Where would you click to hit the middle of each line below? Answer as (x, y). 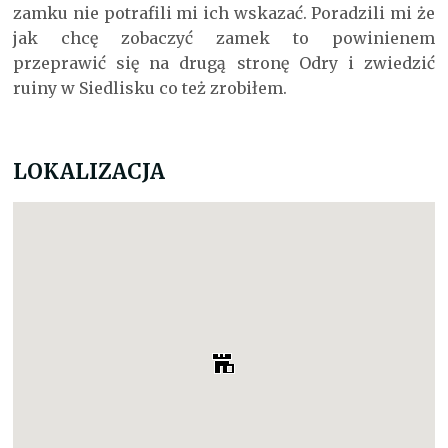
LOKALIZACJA (89, 171)
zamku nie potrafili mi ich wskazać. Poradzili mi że (224, 12)
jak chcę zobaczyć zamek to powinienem (224, 37)
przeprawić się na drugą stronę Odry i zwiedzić (224, 62)
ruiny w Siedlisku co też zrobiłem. (150, 87)
